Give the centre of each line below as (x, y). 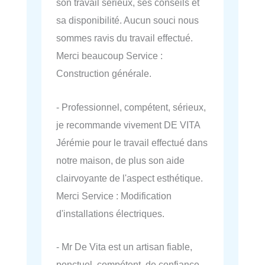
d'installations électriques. (110, 213)
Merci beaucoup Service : (109, 56)
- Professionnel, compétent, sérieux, (131, 107)
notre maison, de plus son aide (120, 160)
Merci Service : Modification (114, 195)
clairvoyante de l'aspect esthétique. (130, 178)
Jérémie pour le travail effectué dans (132, 142)
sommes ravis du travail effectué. (125, 38)
